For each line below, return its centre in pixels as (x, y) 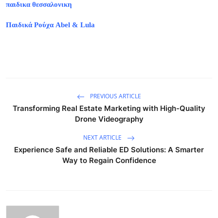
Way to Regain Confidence (109, 160)
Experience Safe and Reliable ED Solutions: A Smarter (109, 149)
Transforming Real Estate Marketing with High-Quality (109, 108)
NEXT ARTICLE (103, 137)
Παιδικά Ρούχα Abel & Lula (50, 25)
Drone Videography (109, 119)
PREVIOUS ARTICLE (115, 96)
